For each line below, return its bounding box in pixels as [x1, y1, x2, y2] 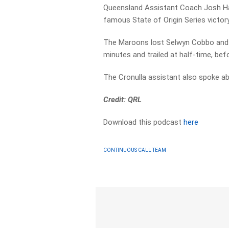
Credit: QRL [103, 95, 142, 104]
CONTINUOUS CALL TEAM [103, 147, 167, 153]
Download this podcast [103, 118, 184, 127]
